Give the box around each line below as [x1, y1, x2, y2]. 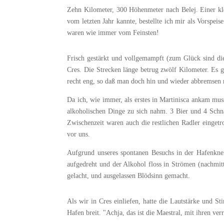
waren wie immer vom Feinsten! [67, 29, 159, 37]
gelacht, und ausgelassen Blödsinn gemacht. [67, 172, 190, 180]
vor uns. [67, 130, 90, 138]
